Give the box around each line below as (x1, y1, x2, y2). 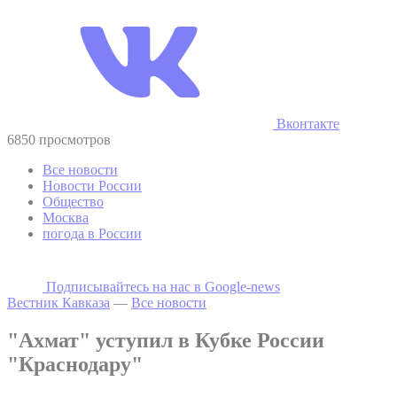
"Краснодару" (7, 352, 143, 376)
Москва (43, 209, 89, 225)
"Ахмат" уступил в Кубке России (7, 328, 324, 352)
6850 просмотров (7, 131, 111, 147)
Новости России (43, 177, 142, 193)
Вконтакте (273, 115, 339, 131)
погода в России (43, 225, 142, 241)
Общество (43, 193, 104, 209)
